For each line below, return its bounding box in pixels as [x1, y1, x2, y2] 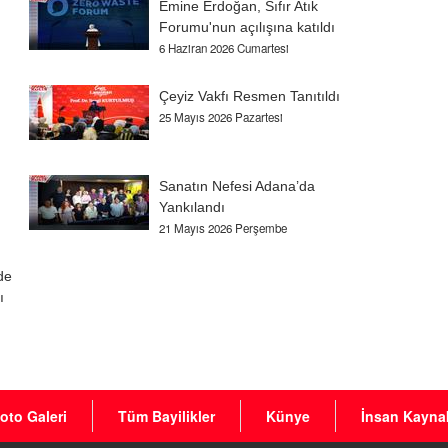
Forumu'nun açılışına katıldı [159, 19, 336, 36]
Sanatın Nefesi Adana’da [159, 178, 316, 195]
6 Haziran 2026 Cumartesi [159, 40, 290, 57]
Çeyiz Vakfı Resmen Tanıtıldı [159, 88, 341, 105]
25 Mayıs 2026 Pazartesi [159, 109, 284, 126]
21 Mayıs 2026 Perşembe [159, 220, 288, 237]
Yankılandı [159, 199, 226, 216]
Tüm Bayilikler [118, 406, 215, 427]
